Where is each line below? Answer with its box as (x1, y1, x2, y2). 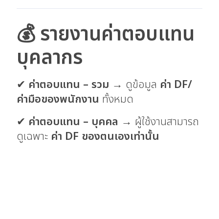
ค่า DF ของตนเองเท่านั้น (51, 128, 159, 145)
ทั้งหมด (99, 91, 133, 108)
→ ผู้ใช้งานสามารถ (118, 113, 199, 130)
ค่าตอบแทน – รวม (28, 76, 109, 93)
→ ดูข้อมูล (109, 76, 160, 93)
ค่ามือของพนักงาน (17, 91, 99, 108)
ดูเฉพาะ (17, 128, 51, 145)
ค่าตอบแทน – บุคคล (28, 113, 118, 130)
